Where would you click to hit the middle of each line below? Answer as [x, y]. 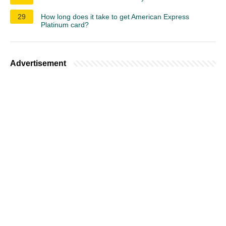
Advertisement [38, 63]
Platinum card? [65, 24]
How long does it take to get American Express [115, 16]
